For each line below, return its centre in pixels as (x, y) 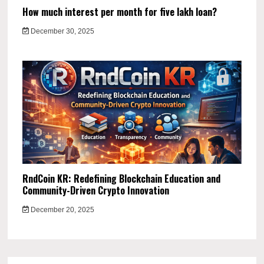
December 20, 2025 (61, 209)
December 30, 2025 (61, 31)
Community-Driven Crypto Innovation (96, 190)
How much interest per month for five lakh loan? (120, 11)
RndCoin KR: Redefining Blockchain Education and (122, 178)
